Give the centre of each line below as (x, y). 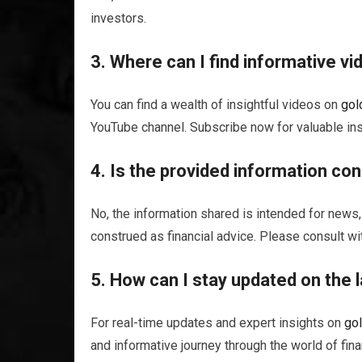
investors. (118, 18)
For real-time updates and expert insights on (217, 323)
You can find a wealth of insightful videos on (216, 105)
